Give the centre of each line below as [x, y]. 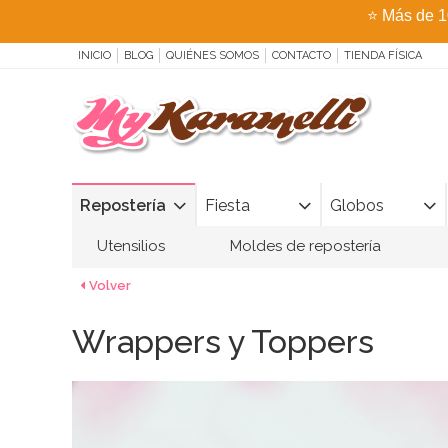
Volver [110, 285]
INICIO [94, 55]
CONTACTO [301, 55]
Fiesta [227, 205]
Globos [357, 205]
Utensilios [131, 245]
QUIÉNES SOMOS [212, 55]
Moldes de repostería [305, 245]
